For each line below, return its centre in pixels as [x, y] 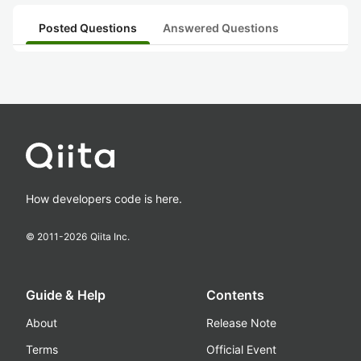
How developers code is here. [104, 199]
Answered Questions [221, 28]
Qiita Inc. [110, 237]
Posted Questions [88, 28]
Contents [235, 295]
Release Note [241, 323]
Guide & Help [66, 295]
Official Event [241, 349]
